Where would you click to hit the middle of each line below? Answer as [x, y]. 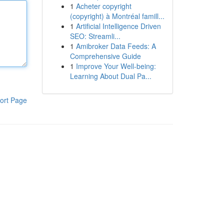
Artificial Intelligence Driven [118, 26]
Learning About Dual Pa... [110, 76]
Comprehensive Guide [105, 56]
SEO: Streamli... [95, 36]
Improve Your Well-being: [116, 66]
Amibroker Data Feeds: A [116, 46]
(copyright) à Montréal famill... [117, 16]
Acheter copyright [103, 6]
